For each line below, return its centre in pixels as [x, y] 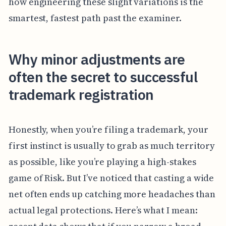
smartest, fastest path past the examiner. [95, 18]
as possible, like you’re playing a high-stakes [102, 162]
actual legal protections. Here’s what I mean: [103, 210]
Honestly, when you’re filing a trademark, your [108, 130]
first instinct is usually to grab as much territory [112, 146]
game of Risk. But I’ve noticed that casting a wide [111, 178]
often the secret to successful [103, 77]
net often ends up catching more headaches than [112, 194]
